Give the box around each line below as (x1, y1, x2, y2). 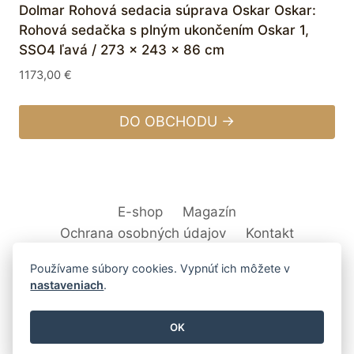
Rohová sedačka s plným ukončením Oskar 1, (19, 21, 309, 38)
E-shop (118, 204, 164, 220)
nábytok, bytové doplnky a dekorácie (59, 329, 295, 345)
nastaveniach (30, 278, 104, 292)
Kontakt (245, 225, 294, 241)
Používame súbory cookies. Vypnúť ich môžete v (30, 262, 294, 275)
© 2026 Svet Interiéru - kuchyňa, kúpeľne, (43, 307, 311, 323)
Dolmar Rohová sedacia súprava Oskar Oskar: (19, 2, 316, 18)
